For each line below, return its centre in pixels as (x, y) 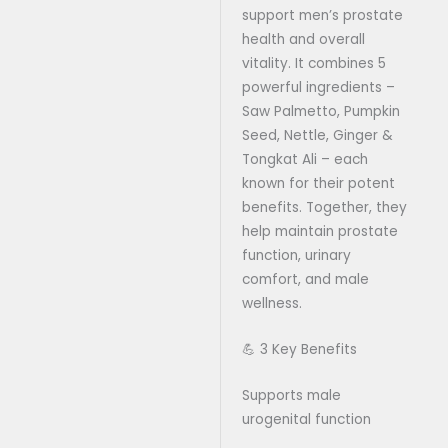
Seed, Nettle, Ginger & (317, 135)
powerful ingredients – (318, 87)
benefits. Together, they (324, 207)
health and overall (303, 39)
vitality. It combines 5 (313, 63)
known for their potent (318, 183)
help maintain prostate (319, 231)
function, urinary (296, 255)
